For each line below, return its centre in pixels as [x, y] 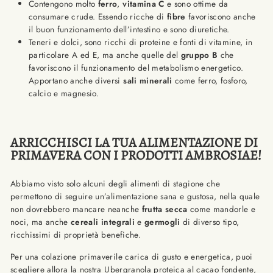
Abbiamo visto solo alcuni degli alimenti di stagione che [115, 183]
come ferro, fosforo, [210, 80]
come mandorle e [222, 209]
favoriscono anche [221, 16]
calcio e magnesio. [64, 93]
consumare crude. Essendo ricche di [98, 16]
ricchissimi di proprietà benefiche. [76, 235]
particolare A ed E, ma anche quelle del [105, 55]
